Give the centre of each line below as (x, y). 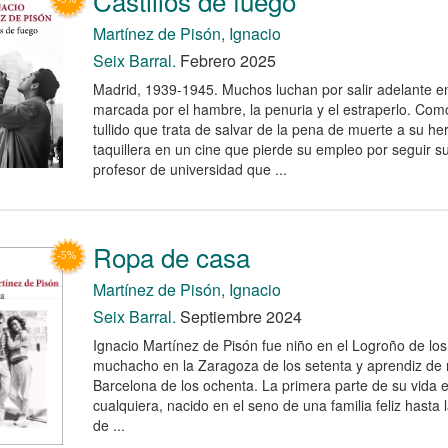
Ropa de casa (171, 256)
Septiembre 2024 (238, 316)
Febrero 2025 (225, 60)
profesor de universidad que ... (189, 168)
